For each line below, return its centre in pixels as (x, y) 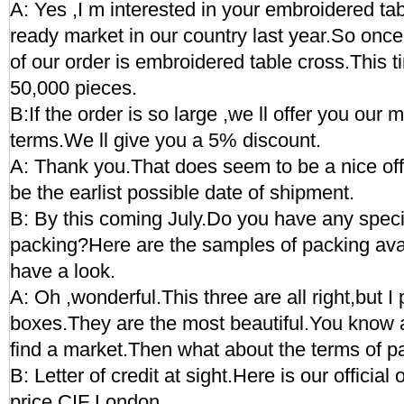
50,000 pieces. (73, 88)
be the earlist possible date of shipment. (182, 193)
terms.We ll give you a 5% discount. (165, 140)
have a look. (63, 271)
